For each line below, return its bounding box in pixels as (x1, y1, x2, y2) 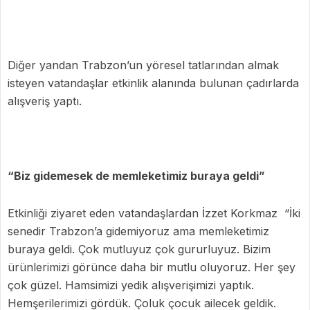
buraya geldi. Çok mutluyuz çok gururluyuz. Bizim (8, 241, 271, 256)
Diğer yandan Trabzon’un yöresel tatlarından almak (8, 57, 279, 72)
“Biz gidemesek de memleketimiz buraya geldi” (8, 168, 265, 183)
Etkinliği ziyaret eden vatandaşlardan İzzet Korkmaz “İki (8, 206, 300, 220)
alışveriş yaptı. (8, 93, 82, 108)
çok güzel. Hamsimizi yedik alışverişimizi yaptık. (8, 277, 254, 292)
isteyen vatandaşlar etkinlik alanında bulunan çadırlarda (8, 75, 299, 90)
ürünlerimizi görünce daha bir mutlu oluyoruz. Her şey (8, 259, 295, 274)
